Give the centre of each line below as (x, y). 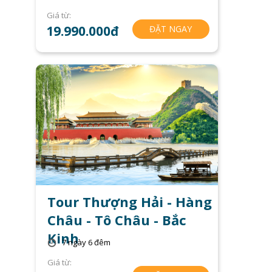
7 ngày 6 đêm (87, 243)
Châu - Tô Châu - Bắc (117, 220)
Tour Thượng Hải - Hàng (129, 202)
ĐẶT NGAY (171, 29)
